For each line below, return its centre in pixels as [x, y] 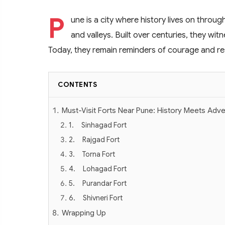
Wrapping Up [84, 212]
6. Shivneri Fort [96, 198]
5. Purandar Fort [98, 183]
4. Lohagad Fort [98, 168]
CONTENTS [77, 84]
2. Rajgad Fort [94, 139]
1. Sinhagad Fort [98, 125]
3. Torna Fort [92, 154]
